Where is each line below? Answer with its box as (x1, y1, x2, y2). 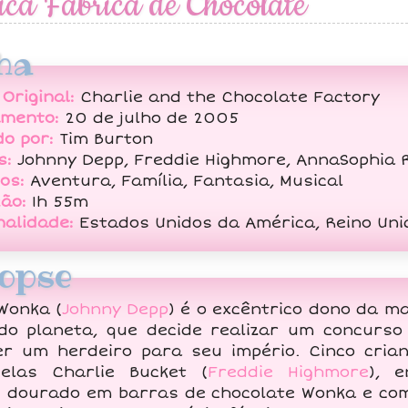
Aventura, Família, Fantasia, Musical (24, 171, 343, 190)
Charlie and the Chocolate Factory (74, 87, 380, 107)
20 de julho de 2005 (58, 108, 239, 127)
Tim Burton (53, 129, 153, 148)
